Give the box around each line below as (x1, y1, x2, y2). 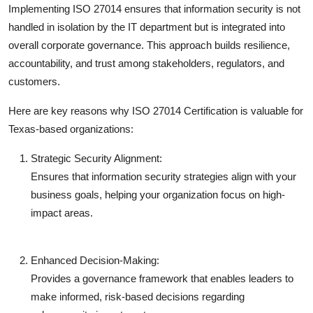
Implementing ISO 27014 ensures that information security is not (8, 2, 300, 15)
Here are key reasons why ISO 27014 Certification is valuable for (8, 104, 303, 117)
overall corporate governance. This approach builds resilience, (8, 38, 290, 51)
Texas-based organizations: (8, 122, 133, 135)
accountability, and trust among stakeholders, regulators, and (8, 57, 284, 69)
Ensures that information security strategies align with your (31, 170, 296, 182)
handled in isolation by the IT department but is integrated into (8, 20, 285, 33)
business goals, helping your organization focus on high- (31, 188, 285, 201)
